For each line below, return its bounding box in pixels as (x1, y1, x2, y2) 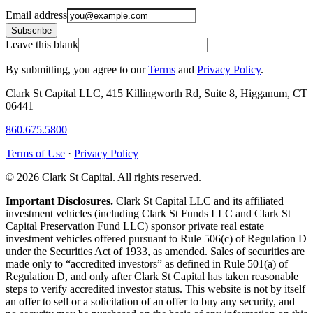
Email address (6, 9, 67, 22)
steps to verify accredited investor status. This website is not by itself (6, 283, 305, 296)
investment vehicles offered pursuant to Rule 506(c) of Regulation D (6, 233, 307, 245)
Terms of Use (6, 147, 65, 160)
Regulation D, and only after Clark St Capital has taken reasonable (6, 270, 298, 283)
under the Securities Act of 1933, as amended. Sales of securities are (6, 245, 305, 258)
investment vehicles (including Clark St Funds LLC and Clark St (6, 208, 291, 220)
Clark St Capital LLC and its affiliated (116, 195, 284, 208)
